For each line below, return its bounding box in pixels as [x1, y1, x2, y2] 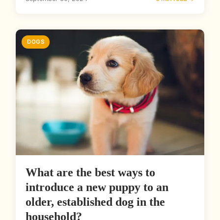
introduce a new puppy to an [26, 181, 168, 194]
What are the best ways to [26, 166, 155, 179]
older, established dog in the [26, 195, 165, 209]
